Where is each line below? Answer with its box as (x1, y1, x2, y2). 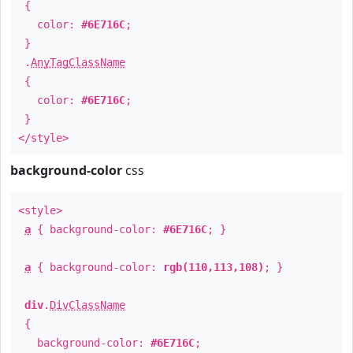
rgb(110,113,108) (163, 261, 264, 273)
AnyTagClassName (31, 56, 125, 69)
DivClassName (50, 299, 125, 311)
